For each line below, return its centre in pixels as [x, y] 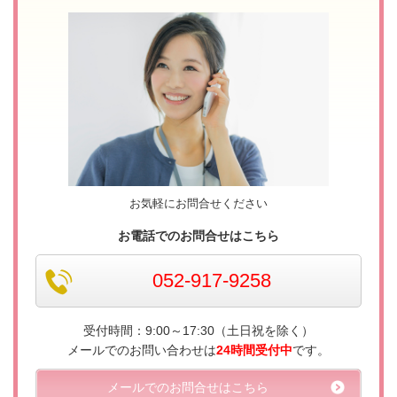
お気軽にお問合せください [198, 204]
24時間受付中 [254, 350]
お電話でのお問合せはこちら [198, 236]
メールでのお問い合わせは [142, 350]
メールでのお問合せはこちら [187, 388]
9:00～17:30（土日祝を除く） [230, 331]
